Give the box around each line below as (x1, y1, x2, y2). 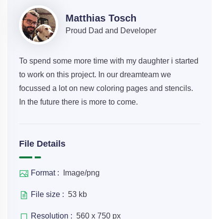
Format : (31, 168, 61, 177)
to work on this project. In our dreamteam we (19, 70, 171, 79)
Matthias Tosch (66, 12, 136, 23)
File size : (31, 190, 66, 198)
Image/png (63, 168, 100, 177)
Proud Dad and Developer (66, 26, 156, 35)
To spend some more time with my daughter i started (19, 56, 198, 65)
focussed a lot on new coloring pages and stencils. (19, 84, 193, 92)
